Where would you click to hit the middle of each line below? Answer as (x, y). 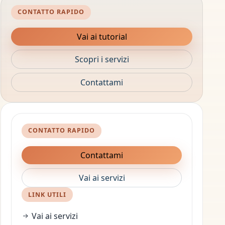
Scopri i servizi (102, 59)
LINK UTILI (47, 194)
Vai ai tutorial (102, 36)
